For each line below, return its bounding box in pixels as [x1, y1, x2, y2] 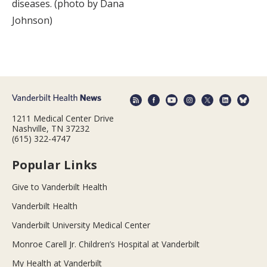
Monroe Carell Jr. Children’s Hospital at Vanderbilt [12, 238, 200, 250]
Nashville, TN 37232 [12, 122, 89, 134]
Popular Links [12, 156, 97, 173]
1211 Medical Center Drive [12, 112, 114, 124]
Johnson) [12, 14, 52, 27]
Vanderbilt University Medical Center [12, 219, 150, 231]
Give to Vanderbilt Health [12, 181, 107, 193]
